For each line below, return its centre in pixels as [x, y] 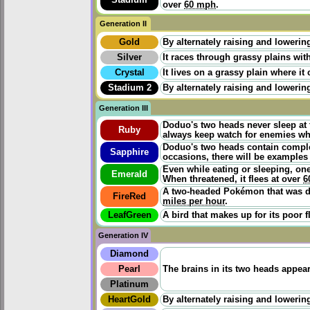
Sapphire [129, 152]
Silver [129, 57]
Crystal [129, 72]
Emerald [129, 174]
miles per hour [194, 201]
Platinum [129, 284]
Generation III [123, 108]
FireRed [129, 196]
